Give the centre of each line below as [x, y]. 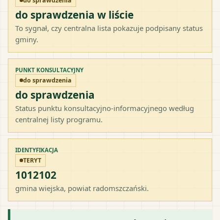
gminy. [27, 39]
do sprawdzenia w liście [74, 14]
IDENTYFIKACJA [37, 150]
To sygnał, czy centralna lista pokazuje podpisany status [109, 28]
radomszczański [120, 188]
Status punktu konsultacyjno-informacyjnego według [105, 108]
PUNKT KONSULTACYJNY [49, 70]
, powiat [78, 188]
